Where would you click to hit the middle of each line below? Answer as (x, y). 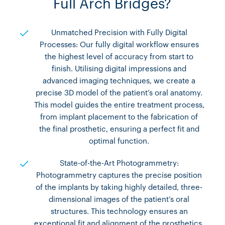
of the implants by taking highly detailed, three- (119, 188)
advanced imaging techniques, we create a (119, 81)
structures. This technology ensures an (119, 212)
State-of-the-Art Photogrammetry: (119, 164)
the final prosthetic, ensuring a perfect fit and (119, 130)
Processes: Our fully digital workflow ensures (119, 45)
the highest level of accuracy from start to (119, 57)
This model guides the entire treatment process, (119, 105)
